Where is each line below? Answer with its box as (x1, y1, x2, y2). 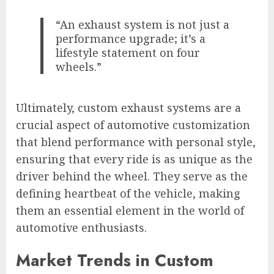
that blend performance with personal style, (16, 134, 256, 149)
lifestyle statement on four (56, 45, 201, 61)
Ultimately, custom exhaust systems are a (16, 100, 241, 115)
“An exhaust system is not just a (56, 17, 230, 32)
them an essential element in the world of (16, 202, 244, 218)
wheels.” (56, 59, 102, 75)
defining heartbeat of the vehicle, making (16, 185, 240, 201)
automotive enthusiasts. (16, 220, 147, 235)
